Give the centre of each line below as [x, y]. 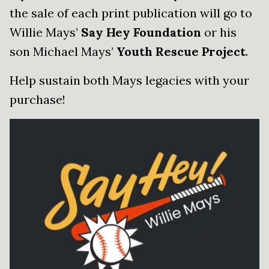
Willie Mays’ [45, 32]
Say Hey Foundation [141, 32]
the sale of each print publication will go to [131, 13]
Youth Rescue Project [181, 52]
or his [219, 32]
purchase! [38, 100]
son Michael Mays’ [63, 52]
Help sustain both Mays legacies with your [129, 80]
